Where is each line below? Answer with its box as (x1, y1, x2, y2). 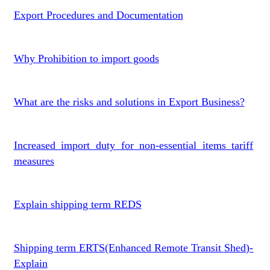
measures (13, 155, 54, 167)
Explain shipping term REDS (13, 198, 142, 210)
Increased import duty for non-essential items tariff (13, 139, 254, 151)
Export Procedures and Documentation (13, 9, 183, 21)
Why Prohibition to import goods (13, 52, 159, 64)
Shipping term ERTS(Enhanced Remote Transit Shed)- (13, 242, 254, 254)
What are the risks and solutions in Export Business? (13, 96, 245, 108)
